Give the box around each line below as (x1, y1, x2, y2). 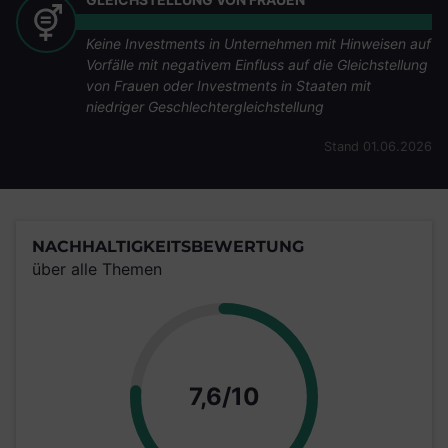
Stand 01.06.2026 (324, 139, 432, 154)
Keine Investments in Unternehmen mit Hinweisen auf (86, 35, 432, 52)
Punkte (258, 381, 342, 410)
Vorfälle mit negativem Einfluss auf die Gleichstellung (86, 56, 429, 73)
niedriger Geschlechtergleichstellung (86, 98, 325, 115)
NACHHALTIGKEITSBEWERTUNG (32, 237, 304, 256)
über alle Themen (32, 259, 162, 279)
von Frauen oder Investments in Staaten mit (86, 77, 372, 94)
